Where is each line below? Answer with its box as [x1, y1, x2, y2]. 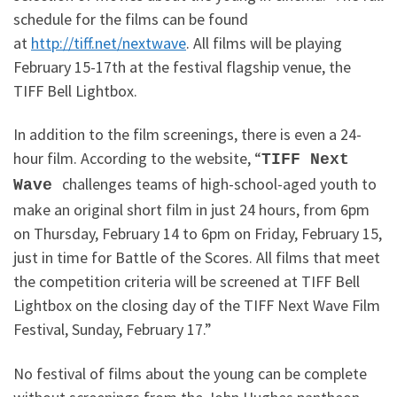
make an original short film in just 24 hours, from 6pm [13, 199, 370, 221]
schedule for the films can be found [13, 8, 248, 29]
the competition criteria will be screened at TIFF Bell [13, 271, 360, 292]
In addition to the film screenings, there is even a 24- [13, 124, 362, 145]
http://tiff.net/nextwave [31, 32, 186, 53]
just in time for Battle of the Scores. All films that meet [13, 247, 380, 269]
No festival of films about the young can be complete [13, 362, 367, 384]
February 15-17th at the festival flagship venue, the [13, 56, 351, 77]
